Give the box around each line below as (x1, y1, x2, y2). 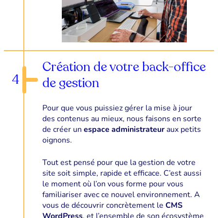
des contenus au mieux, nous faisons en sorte (42, 113, 201, 124)
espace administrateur (83, 124, 164, 135)
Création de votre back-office (42, 59, 206, 75)
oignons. (42, 135, 72, 145)
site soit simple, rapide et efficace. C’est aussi (42, 168, 201, 179)
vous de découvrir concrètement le (42, 200, 165, 211)
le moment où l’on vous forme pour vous (42, 179, 183, 189)
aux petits (164, 124, 201, 135)
